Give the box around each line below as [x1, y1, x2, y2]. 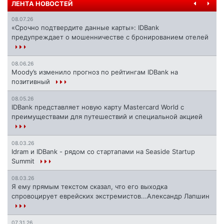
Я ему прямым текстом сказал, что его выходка [11, 182, 167, 191]
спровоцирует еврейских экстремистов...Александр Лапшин [11, 192, 209, 200]
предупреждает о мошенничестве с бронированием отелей [11, 33, 208, 41]
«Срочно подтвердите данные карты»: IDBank [11, 23, 159, 32]
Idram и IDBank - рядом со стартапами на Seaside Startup [11, 147, 195, 156]
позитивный [11, 77, 52, 86]
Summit [11, 157, 36, 165]
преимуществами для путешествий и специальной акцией [11, 112, 202, 121]
